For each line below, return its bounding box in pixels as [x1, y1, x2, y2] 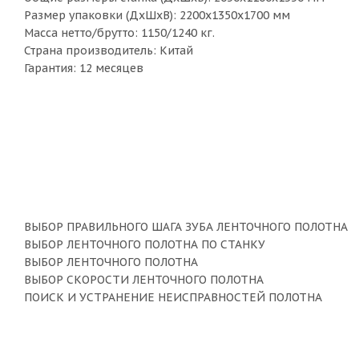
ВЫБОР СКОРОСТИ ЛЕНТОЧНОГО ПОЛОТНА [24, 272, 264, 287]
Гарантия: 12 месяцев [24, 61, 143, 75]
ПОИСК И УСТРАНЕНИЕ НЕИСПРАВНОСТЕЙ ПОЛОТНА [24, 290, 322, 305]
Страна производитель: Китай [24, 43, 193, 58]
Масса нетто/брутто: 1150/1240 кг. [24, 26, 215, 40]
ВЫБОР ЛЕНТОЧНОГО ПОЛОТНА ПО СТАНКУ [24, 237, 265, 252]
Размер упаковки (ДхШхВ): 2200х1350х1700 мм [24, 8, 290, 22]
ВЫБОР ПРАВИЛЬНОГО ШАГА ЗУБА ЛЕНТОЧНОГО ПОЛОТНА [24, 220, 348, 234]
